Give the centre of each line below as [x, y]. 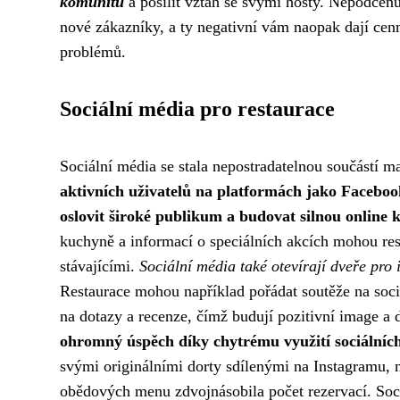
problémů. [93, 52]
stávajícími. [100, 266]
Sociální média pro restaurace [197, 109]
